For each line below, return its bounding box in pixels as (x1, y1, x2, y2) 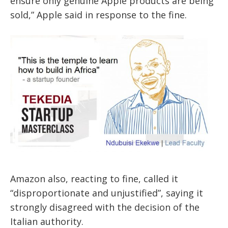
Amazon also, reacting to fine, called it (10, 173, 178, 185)
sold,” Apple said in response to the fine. (10, 8, 187, 21)
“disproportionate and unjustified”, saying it (10, 187, 203, 199)
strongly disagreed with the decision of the (10, 201, 199, 214)
